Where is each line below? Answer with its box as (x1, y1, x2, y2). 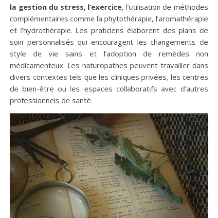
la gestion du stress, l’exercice (10, 2, 122, 12)
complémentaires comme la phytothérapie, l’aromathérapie (10, 14, 208, 23)
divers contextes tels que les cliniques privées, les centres (10, 72, 208, 82)
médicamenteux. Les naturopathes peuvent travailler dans (10, 60, 208, 70)
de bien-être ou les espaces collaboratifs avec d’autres (10, 84, 208, 93)
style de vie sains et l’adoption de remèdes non (10, 49, 208, 58)
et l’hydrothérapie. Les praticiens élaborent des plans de (10, 25, 208, 35)
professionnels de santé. (10, 95, 92, 105)
